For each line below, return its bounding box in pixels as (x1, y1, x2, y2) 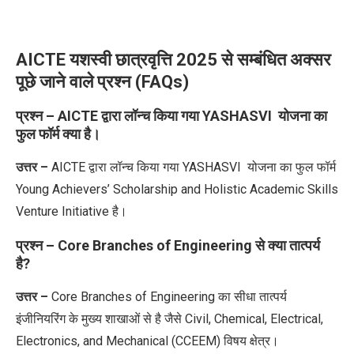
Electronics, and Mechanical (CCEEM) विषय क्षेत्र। (16, 333, 282, 348)
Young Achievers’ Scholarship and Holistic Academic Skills (16, 181, 338, 197)
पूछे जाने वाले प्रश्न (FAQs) (16, 71, 189, 92)
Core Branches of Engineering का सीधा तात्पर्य (51, 288, 287, 304)
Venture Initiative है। (16, 203, 127, 219)
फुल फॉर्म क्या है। (16, 125, 100, 142)
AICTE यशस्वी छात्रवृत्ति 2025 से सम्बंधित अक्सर (16, 49, 331, 70)
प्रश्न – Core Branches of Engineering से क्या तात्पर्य (16, 236, 320, 254)
